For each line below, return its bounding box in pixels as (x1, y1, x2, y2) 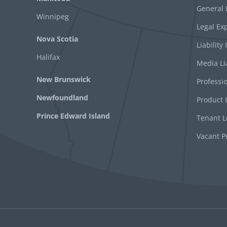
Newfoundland (36, 92, 88, 102)
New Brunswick (36, 74, 91, 84)
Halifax (36, 52, 60, 62)
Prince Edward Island (36, 110, 110, 121)
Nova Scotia (36, 33, 78, 44)
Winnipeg (36, 11, 69, 21)
